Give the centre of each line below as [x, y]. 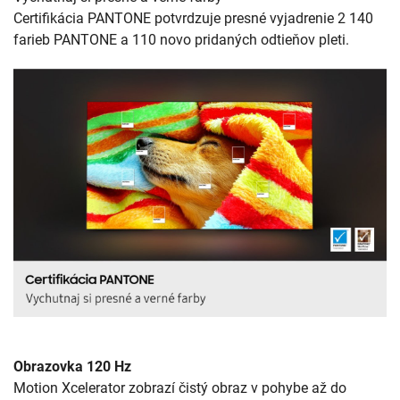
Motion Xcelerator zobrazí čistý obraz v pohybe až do [180, 388]
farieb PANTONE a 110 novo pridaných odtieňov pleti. [181, 39]
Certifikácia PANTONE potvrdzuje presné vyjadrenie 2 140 [193, 18]
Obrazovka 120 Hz [72, 367]
